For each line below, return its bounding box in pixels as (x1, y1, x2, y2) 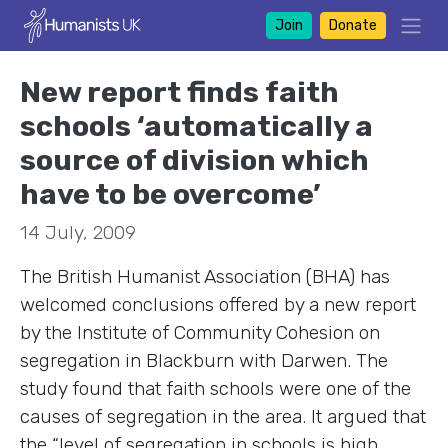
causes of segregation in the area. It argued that (20, 404, 426, 428)
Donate (328, 16, 377, 34)
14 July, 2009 (20, 220, 136, 244)
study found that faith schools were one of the (20, 376, 411, 400)
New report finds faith (20, 74, 339, 109)
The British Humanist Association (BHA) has (20, 264, 390, 288)
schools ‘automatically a (20, 108, 373, 143)
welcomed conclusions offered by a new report (20, 292, 416, 316)
